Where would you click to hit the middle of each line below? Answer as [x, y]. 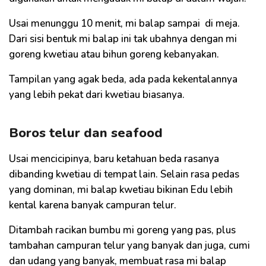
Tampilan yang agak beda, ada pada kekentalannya [123, 79]
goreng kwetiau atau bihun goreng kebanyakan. [115, 54]
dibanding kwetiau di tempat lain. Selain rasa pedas [124, 174]
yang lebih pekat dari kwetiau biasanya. [97, 94]
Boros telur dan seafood [86, 133]
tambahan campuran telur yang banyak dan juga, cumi [129, 245]
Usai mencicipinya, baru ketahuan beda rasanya [114, 159]
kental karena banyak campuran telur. [96, 205]
